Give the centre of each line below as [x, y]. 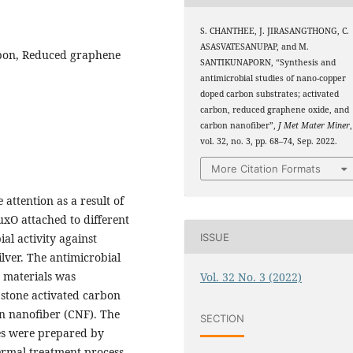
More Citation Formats [266, 169]
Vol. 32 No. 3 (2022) [251, 277]
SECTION [223, 318]
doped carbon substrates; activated [270, 93]
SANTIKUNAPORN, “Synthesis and [268, 62]
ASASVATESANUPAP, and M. [255, 46]
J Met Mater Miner [314, 125]
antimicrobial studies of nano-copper [273, 78]
